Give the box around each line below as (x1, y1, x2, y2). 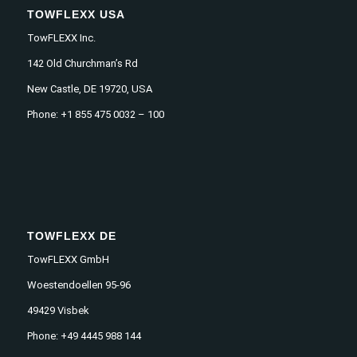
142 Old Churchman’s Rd (26, 57, 138, 69)
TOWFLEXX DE (26, 229, 116, 242)
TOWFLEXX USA (26, 7, 125, 21)
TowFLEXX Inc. (26, 31, 96, 44)
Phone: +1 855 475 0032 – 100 (26, 108, 164, 120)
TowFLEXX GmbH (26, 253, 109, 265)
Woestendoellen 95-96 (26, 279, 131, 292)
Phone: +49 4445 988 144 (26, 330, 141, 343)
